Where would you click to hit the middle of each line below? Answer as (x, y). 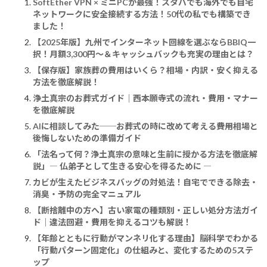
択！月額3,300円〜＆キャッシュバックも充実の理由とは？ (143, 54)
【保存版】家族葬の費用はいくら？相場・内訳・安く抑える (145, 70)
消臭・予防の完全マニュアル (87, 194)
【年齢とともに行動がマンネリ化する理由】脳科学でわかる (145, 238)
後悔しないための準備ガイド (87, 138)
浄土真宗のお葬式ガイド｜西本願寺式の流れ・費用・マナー (145, 98)
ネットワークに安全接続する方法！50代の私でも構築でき (142, 14)
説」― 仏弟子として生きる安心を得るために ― (122, 166)
